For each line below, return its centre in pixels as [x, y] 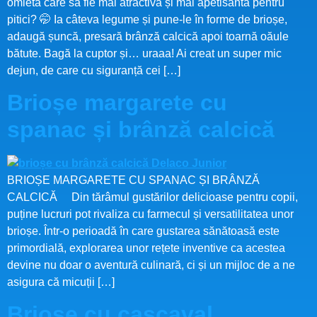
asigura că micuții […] [61, 282]
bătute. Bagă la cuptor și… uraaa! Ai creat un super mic [144, 53]
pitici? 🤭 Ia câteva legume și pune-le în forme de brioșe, [147, 19]
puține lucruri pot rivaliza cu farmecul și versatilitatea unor [150, 214]
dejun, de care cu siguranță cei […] [94, 70]
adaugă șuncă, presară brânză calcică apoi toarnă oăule [148, 36]
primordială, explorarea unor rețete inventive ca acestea [146, 248]
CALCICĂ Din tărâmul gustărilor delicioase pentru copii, [152, 197]
